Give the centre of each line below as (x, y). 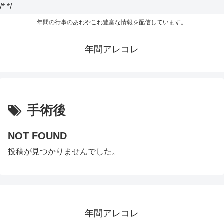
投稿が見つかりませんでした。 (64, 152)
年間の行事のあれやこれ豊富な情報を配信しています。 (112, 23)
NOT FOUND (37, 136)
